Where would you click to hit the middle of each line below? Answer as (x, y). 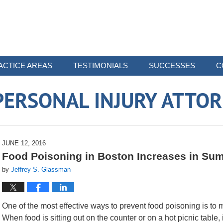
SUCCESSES (172, 65)
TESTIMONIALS (101, 65)
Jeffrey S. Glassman (41, 169)
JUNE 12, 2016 (24, 143)
